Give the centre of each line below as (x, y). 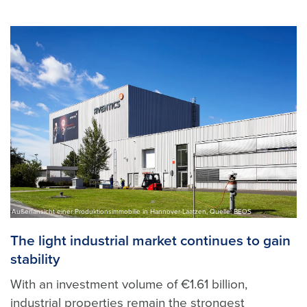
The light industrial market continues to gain (150, 241)
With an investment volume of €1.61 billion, (129, 284)
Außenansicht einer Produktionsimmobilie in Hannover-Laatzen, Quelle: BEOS (132, 211)
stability (35, 259)
